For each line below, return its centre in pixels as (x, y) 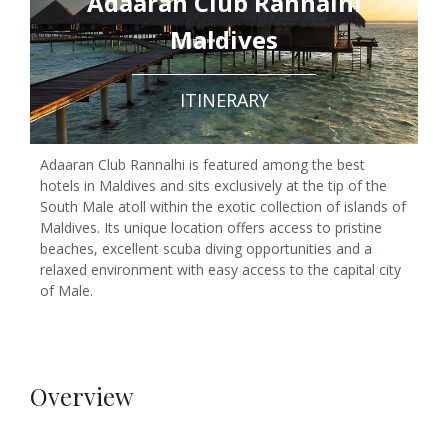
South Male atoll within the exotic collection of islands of (223, 206)
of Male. (66, 290)
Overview (81, 396)
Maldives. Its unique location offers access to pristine (211, 227)
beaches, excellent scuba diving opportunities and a (206, 248)
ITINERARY (224, 100)
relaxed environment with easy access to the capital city (220, 269)
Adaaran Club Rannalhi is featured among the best (202, 164)
